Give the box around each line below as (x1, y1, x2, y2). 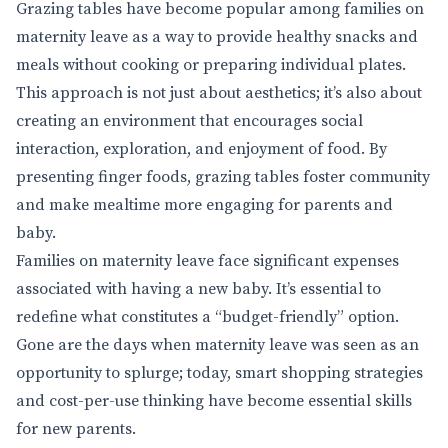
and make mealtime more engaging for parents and (16, 195, 393, 215)
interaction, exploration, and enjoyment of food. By (16, 139, 387, 159)
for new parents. (16, 419, 136, 439)
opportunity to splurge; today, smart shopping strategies (16, 363, 423, 383)
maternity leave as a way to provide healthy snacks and (16, 27, 418, 47)
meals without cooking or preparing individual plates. (16, 55, 406, 75)
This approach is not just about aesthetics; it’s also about (16, 83, 422, 103)
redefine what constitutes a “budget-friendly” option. (16, 307, 399, 327)
